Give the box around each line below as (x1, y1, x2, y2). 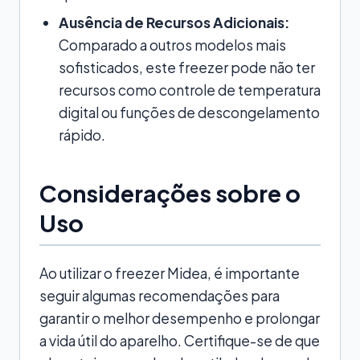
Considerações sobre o (39, 178, 301, 207)
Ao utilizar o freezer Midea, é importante (39, 264, 300, 282)
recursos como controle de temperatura (59, 80, 321, 99)
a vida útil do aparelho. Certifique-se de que (39, 331, 320, 350)
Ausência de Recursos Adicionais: (59, 13, 290, 31)
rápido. (59, 125, 105, 144)
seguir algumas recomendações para (39, 286, 280, 305)
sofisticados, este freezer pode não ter (59, 58, 315, 76)
